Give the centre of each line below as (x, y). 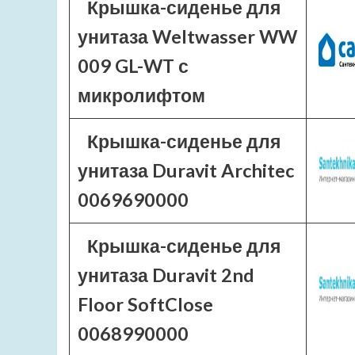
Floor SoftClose (145, 304)
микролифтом (141, 95)
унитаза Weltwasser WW (187, 36)
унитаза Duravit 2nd (166, 275)
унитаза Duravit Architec (186, 170)
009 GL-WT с (133, 66)
